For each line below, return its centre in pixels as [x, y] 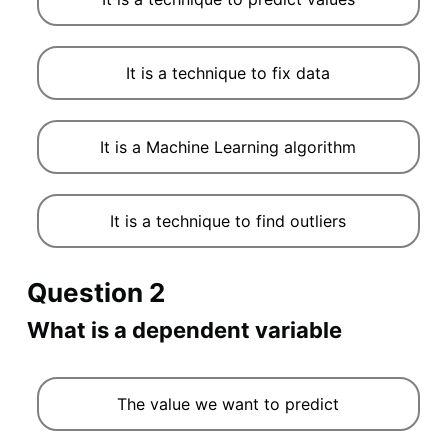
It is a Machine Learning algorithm [228, 146]
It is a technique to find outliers [228, 220]
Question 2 [95, 292]
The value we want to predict [228, 403]
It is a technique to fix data [228, 72]
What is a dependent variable [184, 329]
